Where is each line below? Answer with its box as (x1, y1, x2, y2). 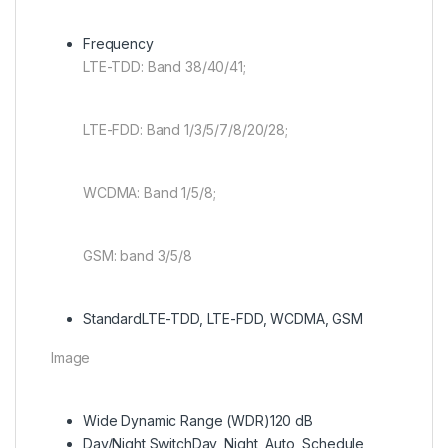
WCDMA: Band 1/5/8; (83, 184, 216, 202)
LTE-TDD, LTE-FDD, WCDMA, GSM (141, 310, 363, 328)
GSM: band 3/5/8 (83, 247, 192, 265)
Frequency (83, 35, 154, 53)
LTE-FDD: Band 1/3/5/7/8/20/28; (83, 121, 288, 139)
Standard (83, 310, 142, 328)
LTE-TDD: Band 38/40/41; (83, 58, 246, 76)
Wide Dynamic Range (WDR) (83, 412, 270, 430)
